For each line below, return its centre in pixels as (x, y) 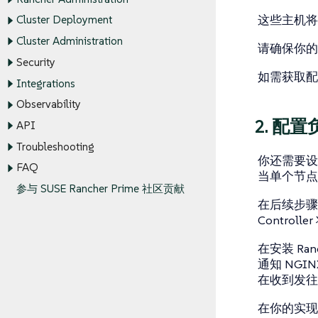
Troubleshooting (55, 147)
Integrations (45, 83)
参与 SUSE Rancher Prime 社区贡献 (100, 189)
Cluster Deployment (64, 20)
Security (35, 62)
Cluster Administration (69, 41)
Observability (48, 104)
